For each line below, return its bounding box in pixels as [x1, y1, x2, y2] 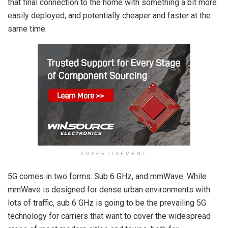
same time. [8, 23, 47, 34]
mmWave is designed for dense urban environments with [8, 184, 210, 194]
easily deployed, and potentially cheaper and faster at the [8, 10, 211, 20]
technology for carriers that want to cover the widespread [8, 211, 211, 221]
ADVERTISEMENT [80, 151, 148, 156]
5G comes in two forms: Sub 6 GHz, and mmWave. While [8, 171, 207, 181]
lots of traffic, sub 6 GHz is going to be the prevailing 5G [8, 197, 206, 208]
